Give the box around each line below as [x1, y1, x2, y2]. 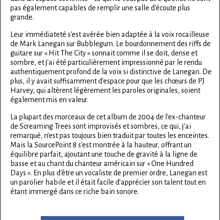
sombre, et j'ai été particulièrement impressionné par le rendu [10, 58, 202, 67]
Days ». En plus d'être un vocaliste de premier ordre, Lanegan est [10, 169, 207, 177]
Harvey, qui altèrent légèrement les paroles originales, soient [10, 86, 200, 95]
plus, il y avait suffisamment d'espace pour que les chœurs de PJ [10, 77, 205, 85]
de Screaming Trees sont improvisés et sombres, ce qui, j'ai [10, 122, 191, 131]
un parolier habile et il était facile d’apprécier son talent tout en [10, 178, 206, 187]
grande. [10, 13, 34, 22]
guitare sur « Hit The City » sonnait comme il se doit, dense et [10, 49, 197, 57]
